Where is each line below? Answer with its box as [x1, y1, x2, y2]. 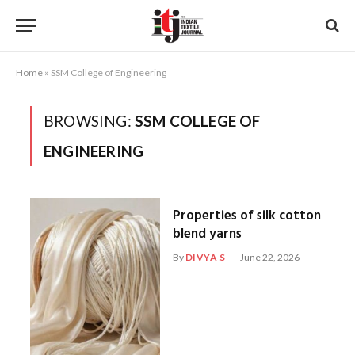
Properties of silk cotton [172, 205, 321, 227]
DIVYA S [185, 251, 226, 263]
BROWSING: [44, 112, 135, 130]
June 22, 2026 [239, 251, 300, 263]
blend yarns [172, 223, 242, 245]
